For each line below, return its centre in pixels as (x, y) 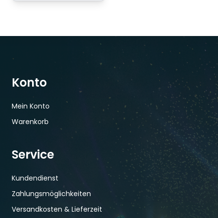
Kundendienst (35, 178)
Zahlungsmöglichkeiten (51, 194)
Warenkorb (30, 122)
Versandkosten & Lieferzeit (57, 209)
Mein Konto (31, 106)
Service (33, 155)
